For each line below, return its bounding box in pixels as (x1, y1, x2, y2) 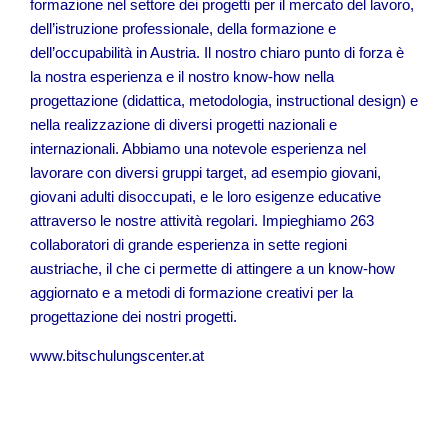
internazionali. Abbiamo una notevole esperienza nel (30, 140, 366, 157)
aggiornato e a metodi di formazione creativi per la (30, 284, 353, 301)
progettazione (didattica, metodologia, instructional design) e (30, 92, 418, 109)
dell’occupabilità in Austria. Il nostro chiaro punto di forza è (30, 44, 404, 61)
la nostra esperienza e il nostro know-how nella (30, 68, 334, 85)
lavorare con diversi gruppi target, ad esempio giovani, (30, 164, 381, 181)
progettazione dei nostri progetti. (30, 308, 237, 325)
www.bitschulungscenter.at (30, 347, 204, 364)
